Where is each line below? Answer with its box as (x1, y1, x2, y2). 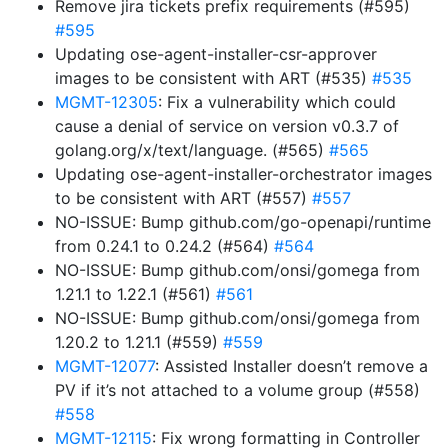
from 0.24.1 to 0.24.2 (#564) (55, 236, 274, 256)
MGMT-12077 (55, 356, 155, 376)
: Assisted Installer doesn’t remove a (155, 356, 428, 376)
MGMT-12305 (55, 92, 158, 112)
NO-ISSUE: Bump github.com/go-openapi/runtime (55, 212, 431, 232)
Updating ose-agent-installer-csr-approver (55, 44, 377, 64)
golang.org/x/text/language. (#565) (55, 140, 329, 160)
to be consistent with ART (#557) (55, 188, 312, 208)
